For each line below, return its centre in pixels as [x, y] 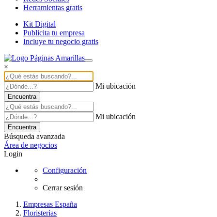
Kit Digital [39, 24]
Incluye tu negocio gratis [61, 41]
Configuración [65, 170]
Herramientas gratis [53, 7]
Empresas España [50, 204]
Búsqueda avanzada [34, 136]
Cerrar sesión [63, 187]
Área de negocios [31, 145]
